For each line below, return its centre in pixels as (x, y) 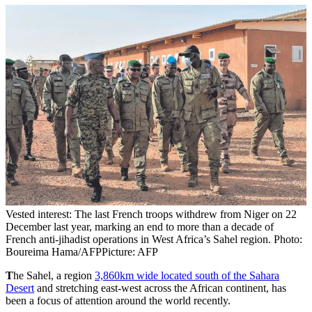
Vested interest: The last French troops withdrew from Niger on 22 (151, 214)
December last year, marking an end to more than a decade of (140, 227)
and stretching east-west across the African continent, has (160, 288)
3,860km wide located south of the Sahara (187, 276)
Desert (20, 288)
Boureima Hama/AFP (54, 252)
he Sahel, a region (54, 276)
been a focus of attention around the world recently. (118, 301)
